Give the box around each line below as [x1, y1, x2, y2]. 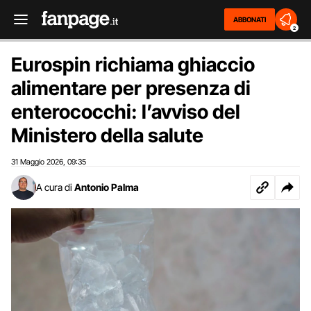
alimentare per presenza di [11, 76, 251, 100]
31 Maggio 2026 [11, 157, 63, 167]
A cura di [36, 181, 72, 193]
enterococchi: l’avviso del [11, 100, 240, 124]
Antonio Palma [74, 181, 139, 193]
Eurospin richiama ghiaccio [11, 53, 255, 76]
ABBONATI [233, 15, 266, 24]
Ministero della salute [11, 124, 203, 147]
